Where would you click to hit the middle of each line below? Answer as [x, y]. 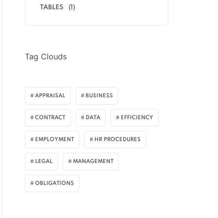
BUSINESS [99, 96]
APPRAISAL [50, 96]
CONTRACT [50, 118]
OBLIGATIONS [54, 183]
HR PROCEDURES [118, 140]
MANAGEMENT [93, 162]
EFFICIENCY [137, 118]
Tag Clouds [46, 56]
